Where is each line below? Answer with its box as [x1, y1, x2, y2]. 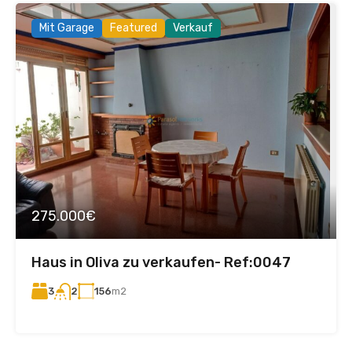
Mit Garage [39, 21, 94, 35]
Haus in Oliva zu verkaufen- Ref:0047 [31, 254, 291, 272]
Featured [110, 21, 157, 35]
